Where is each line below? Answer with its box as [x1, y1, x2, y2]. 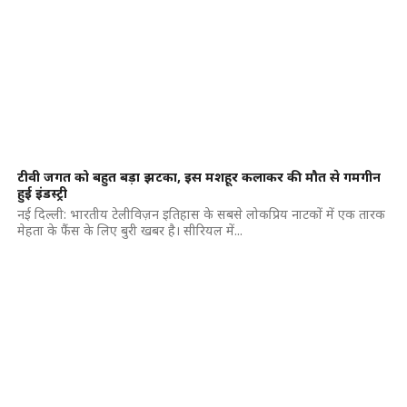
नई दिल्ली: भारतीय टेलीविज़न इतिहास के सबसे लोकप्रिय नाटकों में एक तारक [16, 205, 385, 223]
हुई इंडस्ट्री [16, 184, 67, 202]
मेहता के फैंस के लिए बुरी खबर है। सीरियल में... [16, 222, 243, 239]
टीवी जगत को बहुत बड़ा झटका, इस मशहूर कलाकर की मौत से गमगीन [16, 168, 381, 185]
